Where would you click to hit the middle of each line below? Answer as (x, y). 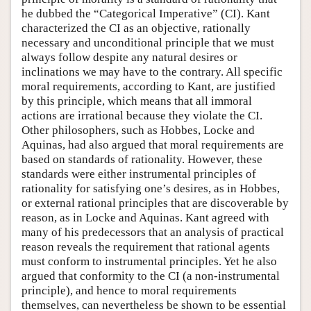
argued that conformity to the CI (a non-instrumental (151, 276)
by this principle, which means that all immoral (137, 101)
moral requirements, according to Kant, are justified (149, 86)
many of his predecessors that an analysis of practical (153, 232)
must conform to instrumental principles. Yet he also (149, 261)
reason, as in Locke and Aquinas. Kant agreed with (145, 217)
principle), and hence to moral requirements (129, 290)
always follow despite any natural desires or (129, 57)
